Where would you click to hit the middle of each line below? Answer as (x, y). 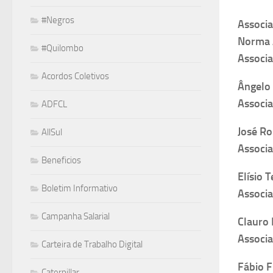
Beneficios (61, 161)
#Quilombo (62, 48)
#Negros (58, 20)
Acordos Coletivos (75, 76)
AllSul (52, 133)
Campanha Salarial (76, 217)
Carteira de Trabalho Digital (92, 245)
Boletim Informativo (80, 189)
